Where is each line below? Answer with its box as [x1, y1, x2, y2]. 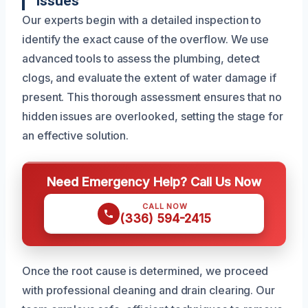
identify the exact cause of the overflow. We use [22, 32, 269, 47]
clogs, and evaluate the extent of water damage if [22, 71, 277, 85]
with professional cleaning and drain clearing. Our [22, 283, 276, 298]
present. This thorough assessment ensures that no [22, 90, 283, 104]
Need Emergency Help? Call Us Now [47, 174, 261, 190]
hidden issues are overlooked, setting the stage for [22, 109, 283, 124]
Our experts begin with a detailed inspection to [22, 13, 262, 27]
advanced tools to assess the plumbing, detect [22, 52, 261, 66]
